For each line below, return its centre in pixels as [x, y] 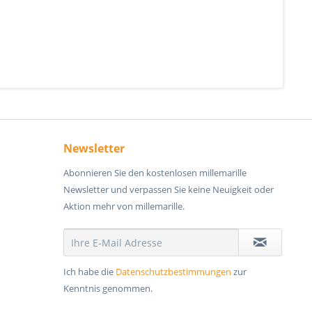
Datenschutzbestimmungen [173, 271]
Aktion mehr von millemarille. [124, 206]
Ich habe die [89, 271]
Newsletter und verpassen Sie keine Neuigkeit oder [169, 189]
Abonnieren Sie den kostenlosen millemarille [155, 172]
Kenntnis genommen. [108, 288]
